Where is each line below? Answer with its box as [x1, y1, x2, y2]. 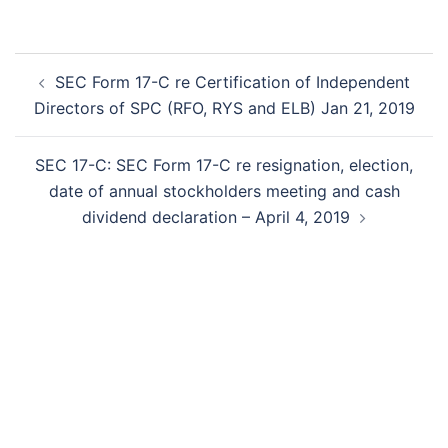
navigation [14, 78, 137, 108]
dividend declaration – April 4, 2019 [82, 206, 350, 227]
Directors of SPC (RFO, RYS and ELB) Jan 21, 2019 [33, 97, 415, 118]
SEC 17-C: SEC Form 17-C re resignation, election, [35, 154, 413, 175]
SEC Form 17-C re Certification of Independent [54, 71, 410, 92]
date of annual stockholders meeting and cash [48, 180, 400, 201]
